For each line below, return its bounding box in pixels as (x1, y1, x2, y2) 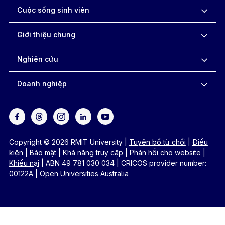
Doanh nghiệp (17, 79, 67, 88)
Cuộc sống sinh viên (17, 5, 89, 14)
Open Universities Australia (39, 169, 129, 178)
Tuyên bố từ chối (129, 137, 186, 146)
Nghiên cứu (17, 54, 58, 63)
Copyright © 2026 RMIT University (9, 137, 125, 146)
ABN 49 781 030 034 (45, 158, 117, 167)
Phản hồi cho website (129, 148, 201, 157)
